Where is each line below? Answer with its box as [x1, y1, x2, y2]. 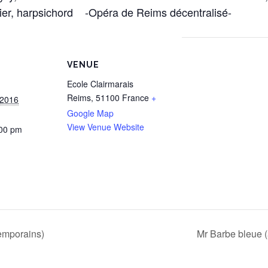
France [122, 92, 149, 103]
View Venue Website [67, 121, 144, 133]
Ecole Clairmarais [67, 78, 133, 90]
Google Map [67, 107, 114, 119]
